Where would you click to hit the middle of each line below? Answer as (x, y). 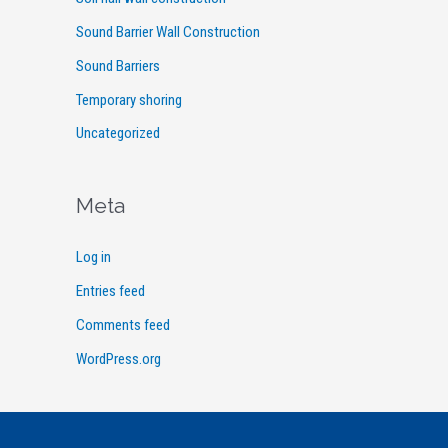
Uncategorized (118, 133)
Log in (93, 257)
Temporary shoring (129, 99)
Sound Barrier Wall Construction (168, 32)
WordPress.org (118, 358)
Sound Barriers (118, 65)
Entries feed (110, 291)
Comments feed (123, 324)
